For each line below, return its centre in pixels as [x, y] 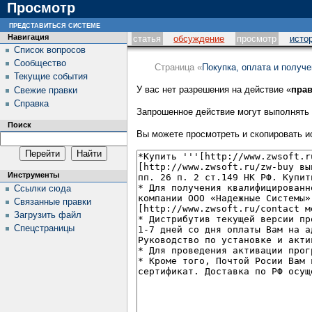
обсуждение [199, 38]
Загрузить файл [47, 215]
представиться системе [55, 25]
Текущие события [50, 77]
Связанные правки [52, 201]
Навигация [28, 37]
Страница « [178, 67]
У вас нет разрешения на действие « [214, 89]
